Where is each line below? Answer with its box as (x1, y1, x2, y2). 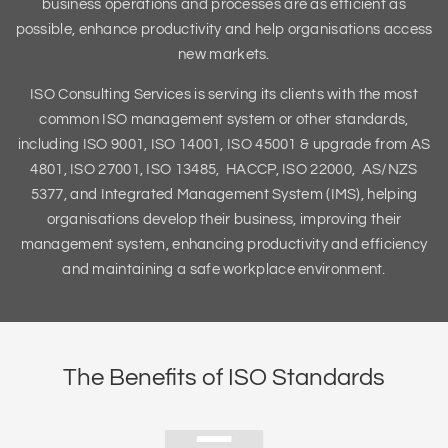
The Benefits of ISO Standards (63, 365, 385, 390)
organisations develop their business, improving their (46, 212, 402, 227)
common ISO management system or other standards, (39, 112, 409, 127)
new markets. (178, 47, 270, 62)
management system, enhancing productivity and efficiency (20, 237, 428, 252)
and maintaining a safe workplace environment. (62, 262, 386, 277)
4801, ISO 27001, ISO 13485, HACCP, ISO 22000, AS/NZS (30, 162, 418, 177)
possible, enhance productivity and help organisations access (15, 22, 433, 37)
